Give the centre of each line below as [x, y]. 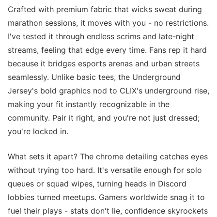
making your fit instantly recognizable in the [89, 104]
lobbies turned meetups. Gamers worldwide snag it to [106, 197]
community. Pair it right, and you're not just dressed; [104, 118]
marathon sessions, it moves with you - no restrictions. [108, 23]
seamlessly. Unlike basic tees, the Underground [94, 77]
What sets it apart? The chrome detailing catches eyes [108, 156]
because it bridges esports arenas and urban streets [104, 63]
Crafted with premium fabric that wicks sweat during [105, 9]
